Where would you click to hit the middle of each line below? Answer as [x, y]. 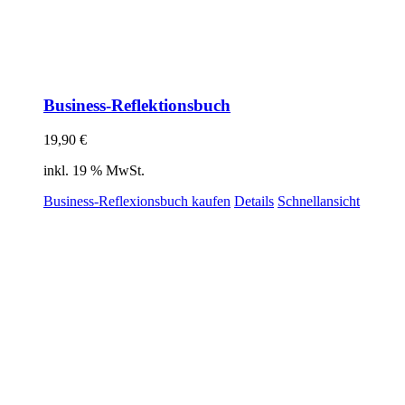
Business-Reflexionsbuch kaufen [137, 202]
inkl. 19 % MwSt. [94, 171]
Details [254, 202]
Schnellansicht [319, 202]
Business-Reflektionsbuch [137, 105]
